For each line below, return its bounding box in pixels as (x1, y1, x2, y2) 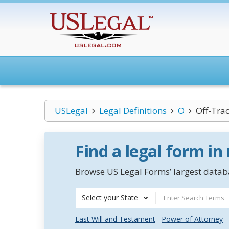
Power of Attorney (162, 214, 223, 224)
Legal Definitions (99, 105, 167, 117)
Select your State (82, 193, 138, 202)
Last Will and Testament (75, 214, 155, 224)
